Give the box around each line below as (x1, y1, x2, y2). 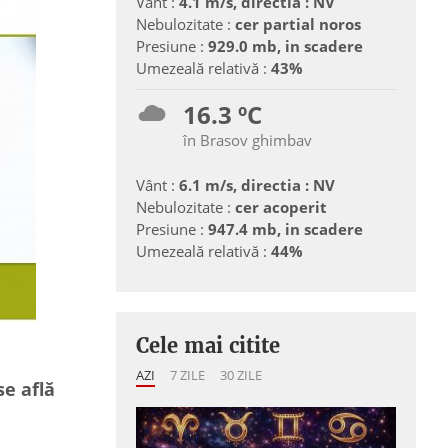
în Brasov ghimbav (183, 130, 312, 150)
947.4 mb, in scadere (208, 219, 363, 239)
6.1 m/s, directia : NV (179, 175, 335, 195)
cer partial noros (235, 14, 361, 34)
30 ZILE (220, 366, 262, 384)
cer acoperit (235, 197, 327, 217)
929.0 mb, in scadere (208, 36, 363, 56)
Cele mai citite (136, 333, 280, 358)
